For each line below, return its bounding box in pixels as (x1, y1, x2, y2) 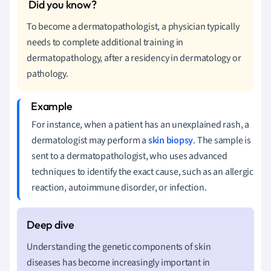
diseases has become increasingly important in (27, 255, 211, 269)
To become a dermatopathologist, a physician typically (27, 19, 240, 33)
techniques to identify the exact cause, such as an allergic (31, 165, 254, 178)
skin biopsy (148, 133, 194, 147)
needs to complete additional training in (27, 35, 184, 49)
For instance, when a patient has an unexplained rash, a (31, 117, 249, 131)
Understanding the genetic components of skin (27, 240, 211, 253)
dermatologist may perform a (31, 133, 148, 147)
